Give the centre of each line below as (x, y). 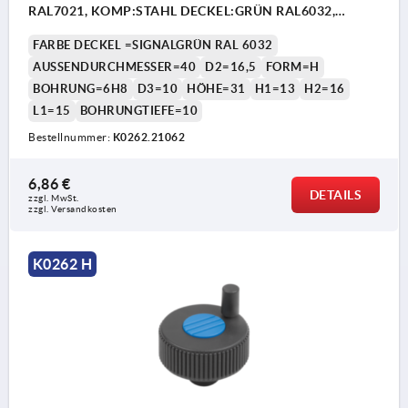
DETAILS (335, 195)
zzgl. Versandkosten (73, 209)
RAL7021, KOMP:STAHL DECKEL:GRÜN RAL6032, (182, 11)
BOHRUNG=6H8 (81, 89)
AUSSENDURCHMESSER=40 (111, 67)
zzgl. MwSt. (54, 199)
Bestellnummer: (71, 138)
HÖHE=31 (216, 89)
